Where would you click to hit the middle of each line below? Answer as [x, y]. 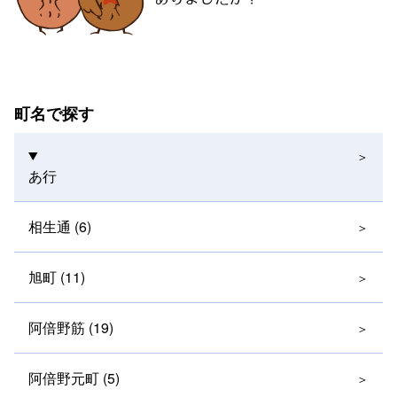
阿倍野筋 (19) [71, 327]
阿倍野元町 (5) [74, 378]
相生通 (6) [60, 226]
